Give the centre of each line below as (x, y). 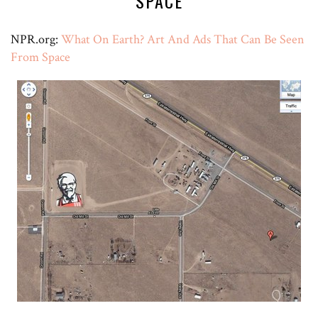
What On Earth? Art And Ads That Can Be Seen (183, 39)
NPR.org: (36, 39)
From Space (40, 57)
